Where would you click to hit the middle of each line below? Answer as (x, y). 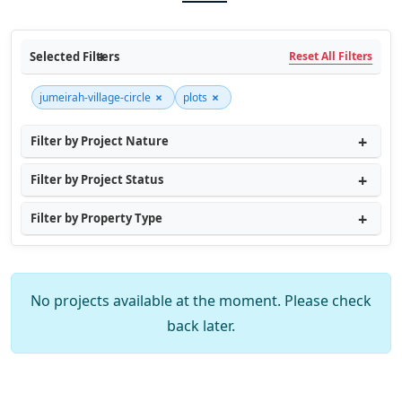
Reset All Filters (331, 56)
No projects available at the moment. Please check (201, 301)
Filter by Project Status (97, 179)
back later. (201, 326)
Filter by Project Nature (100, 141)
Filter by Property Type (96, 218)
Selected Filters (74, 56)
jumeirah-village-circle (95, 97)
